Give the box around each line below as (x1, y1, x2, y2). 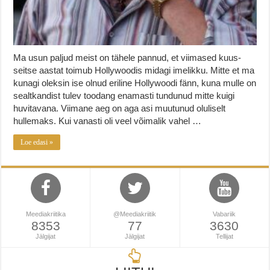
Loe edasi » (20, 137, 54, 146)
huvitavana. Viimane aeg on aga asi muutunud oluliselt (13, 102, 226, 113)
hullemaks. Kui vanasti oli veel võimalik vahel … (13, 115, 202, 126)
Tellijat (215, 232, 233, 240)
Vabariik (213, 210, 236, 218)
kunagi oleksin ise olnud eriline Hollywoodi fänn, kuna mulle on (13, 77, 257, 88)
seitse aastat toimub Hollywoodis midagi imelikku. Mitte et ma (13, 64, 255, 75)
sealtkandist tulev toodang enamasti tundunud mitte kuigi (13, 90, 235, 101)
